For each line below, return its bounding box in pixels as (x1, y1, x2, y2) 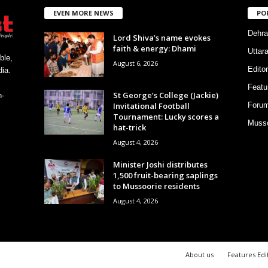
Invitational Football (112, 100, 190, 111)
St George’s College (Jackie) (112, 89, 218, 100)
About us (185, 249, 214, 259)
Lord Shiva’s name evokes (112, 32, 211, 43)
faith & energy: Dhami (112, 42, 196, 54)
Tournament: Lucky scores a (112, 111, 219, 122)
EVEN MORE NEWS (53, 8, 114, 17)
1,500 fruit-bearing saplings (112, 169, 218, 181)
